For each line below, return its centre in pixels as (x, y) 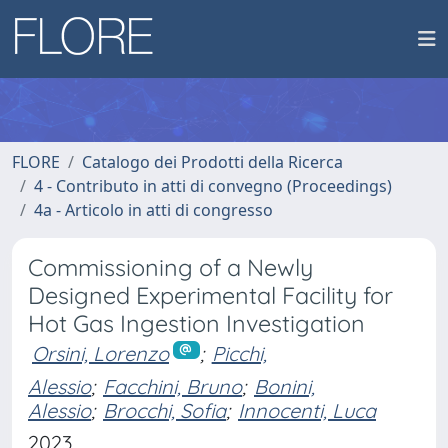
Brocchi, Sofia (164, 410)
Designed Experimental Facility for (210, 295)
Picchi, (239, 353)
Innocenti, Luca (307, 410)
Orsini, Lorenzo (100, 353)
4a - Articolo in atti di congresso (153, 210)
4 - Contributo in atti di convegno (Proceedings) (213, 186)
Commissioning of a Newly (170, 267)
